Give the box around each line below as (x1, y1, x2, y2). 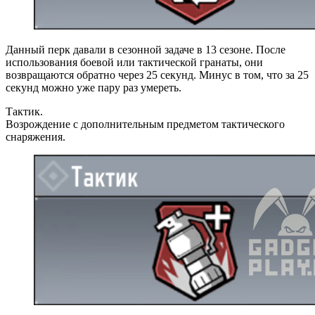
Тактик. (6, 105, 43, 117)
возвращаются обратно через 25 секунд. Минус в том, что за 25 (6, 68, 309, 81)
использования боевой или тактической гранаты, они (6, 56, 263, 68)
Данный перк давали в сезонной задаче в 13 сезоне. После (6, 43, 285, 56)
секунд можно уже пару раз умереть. (6, 81, 181, 94)
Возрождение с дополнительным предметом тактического (6, 117, 285, 130)
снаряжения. (6, 130, 65, 143)
